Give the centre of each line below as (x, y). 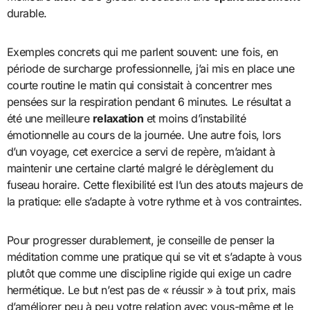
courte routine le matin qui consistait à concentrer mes (139, 85)
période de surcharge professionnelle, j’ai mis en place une (151, 68)
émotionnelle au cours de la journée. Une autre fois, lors (144, 135)
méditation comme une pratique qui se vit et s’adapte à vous (154, 256)
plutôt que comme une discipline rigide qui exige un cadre (149, 273)
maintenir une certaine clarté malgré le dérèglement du (140, 168)
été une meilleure (49, 118)
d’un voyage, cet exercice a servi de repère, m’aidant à (141, 151)
